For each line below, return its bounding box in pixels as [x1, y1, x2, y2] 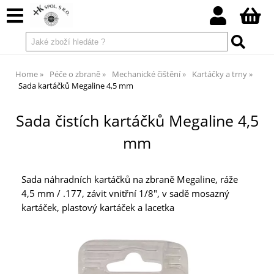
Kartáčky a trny [192, 68, 247, 80]
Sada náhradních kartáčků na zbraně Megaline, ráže [21, 173, 238, 187]
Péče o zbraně [50, 68, 100, 80]
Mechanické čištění [112, 68, 180, 80]
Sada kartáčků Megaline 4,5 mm [18, 80, 133, 91]
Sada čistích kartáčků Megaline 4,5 [15, 111, 259, 131]
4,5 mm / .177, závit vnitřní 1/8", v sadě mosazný [21, 187, 229, 201]
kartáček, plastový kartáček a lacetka [21, 201, 174, 215]
